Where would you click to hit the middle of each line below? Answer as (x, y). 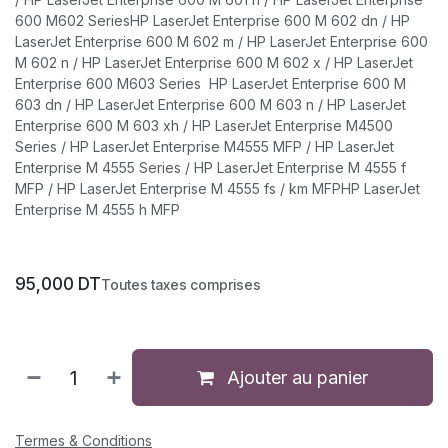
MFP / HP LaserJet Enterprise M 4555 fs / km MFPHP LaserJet (217, 188)
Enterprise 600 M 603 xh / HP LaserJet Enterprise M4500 (204, 125)
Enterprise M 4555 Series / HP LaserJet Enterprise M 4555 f (210, 167)
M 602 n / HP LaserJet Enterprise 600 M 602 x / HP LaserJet (214, 62)
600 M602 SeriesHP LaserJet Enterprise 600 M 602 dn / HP (212, 20)
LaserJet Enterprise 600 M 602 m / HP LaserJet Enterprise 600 (221, 41)
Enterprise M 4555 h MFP (97, 209)
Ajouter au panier (295, 377)
